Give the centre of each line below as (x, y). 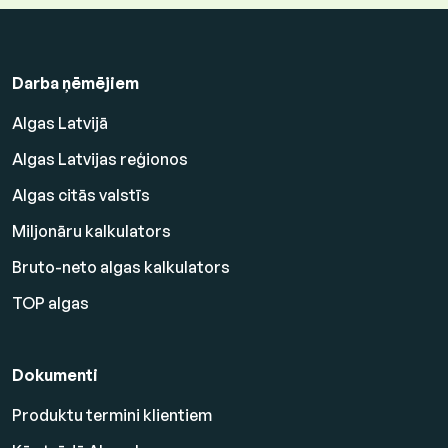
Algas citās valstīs (81, 195)
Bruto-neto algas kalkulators (121, 267)
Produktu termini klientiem (112, 415)
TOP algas (50, 303)
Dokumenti (55, 375)
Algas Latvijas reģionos (100, 159)
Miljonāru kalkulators (91, 231)
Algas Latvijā (60, 123)
